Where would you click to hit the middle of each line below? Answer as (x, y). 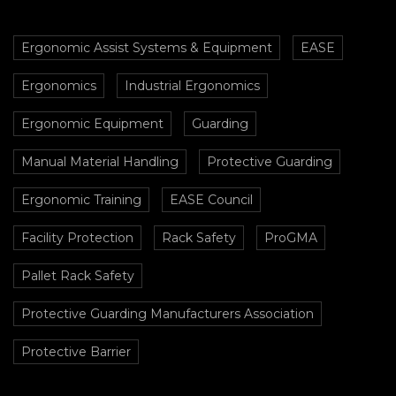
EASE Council (211, 199)
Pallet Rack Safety (78, 275)
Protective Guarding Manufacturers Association (168, 313)
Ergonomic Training (81, 199)
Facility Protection (77, 237)
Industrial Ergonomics (192, 85)
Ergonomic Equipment (92, 123)
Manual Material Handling (100, 161)
